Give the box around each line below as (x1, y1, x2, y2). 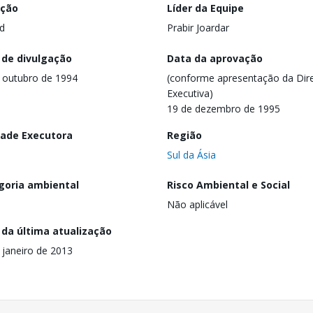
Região (167, 128, 202, 142)
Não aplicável (167, 198, 228, 212)
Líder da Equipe (167, 1, 244, 15)
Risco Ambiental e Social (167, 178, 290, 192)
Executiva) (167, 86, 213, 100)
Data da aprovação (167, 51, 263, 65)
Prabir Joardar (167, 21, 229, 34)
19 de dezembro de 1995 (167, 101, 280, 115)
